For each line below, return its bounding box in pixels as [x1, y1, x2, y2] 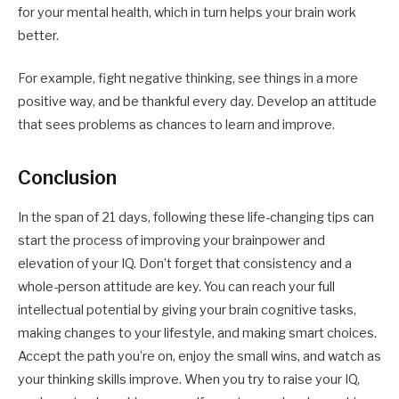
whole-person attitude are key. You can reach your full [18, 278, 335, 295]
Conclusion [18, 165, 117, 189]
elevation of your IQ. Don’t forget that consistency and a [18, 255, 352, 272]
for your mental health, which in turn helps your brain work [18, 4, 356, 21]
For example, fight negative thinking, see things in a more [18, 70, 358, 87]
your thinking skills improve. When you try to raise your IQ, [18, 370, 360, 387]
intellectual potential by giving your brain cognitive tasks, [18, 301, 356, 318]
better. [18, 28, 59, 45]
